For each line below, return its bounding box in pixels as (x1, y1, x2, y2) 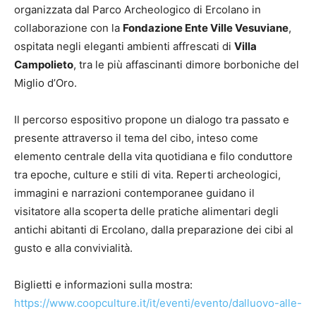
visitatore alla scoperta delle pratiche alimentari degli (14, 205, 279, 219)
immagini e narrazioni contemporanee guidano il (14, 186, 255, 200)
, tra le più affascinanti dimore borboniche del (73, 58, 299, 72)
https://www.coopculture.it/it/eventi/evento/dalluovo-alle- (14, 296, 302, 310)
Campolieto (14, 58, 73, 72)
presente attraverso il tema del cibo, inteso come (14, 131, 258, 145)
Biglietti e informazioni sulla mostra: (14, 278, 193, 292)
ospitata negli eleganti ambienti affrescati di (14, 39, 234, 54)
